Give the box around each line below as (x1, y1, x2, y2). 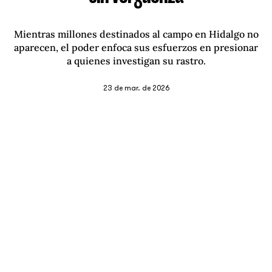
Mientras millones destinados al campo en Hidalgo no (13, 28, 259, 41)
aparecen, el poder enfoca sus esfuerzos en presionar (14, 41, 258, 54)
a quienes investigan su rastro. (66, 55, 206, 67)
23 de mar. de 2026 (103, 84, 169, 93)
